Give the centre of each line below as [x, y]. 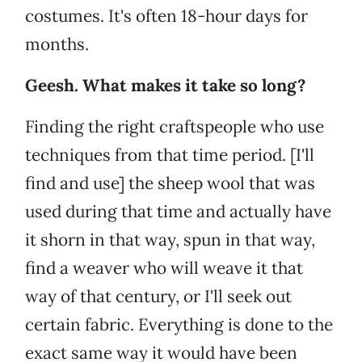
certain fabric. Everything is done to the [179, 325]
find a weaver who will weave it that [164, 268]
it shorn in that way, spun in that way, [170, 240]
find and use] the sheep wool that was [170, 183]
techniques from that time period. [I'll [170, 155]
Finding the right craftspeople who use [175, 127]
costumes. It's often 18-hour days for [166, 16]
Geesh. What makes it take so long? [165, 86]
